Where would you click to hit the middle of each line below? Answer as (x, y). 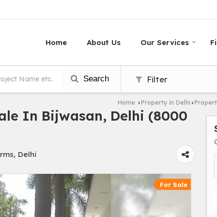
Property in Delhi (166, 102)
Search (95, 79)
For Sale (174, 185)
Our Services (165, 43)
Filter (156, 79)
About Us (104, 43)
